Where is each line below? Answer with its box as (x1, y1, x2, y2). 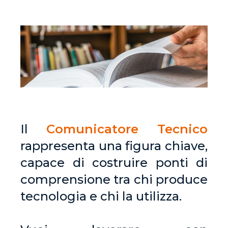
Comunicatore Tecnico (46, 122, 208, 137)
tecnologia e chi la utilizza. (20, 189, 182, 204)
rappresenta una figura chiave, (20, 138, 208, 154)
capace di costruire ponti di (20, 155, 208, 170)
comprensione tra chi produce (20, 172, 208, 187)
